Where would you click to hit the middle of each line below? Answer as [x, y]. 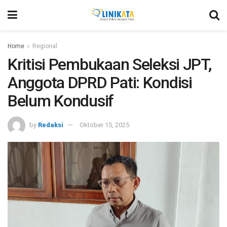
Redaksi [51, 125]
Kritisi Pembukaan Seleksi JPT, [109, 64]
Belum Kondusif [61, 101]
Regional [45, 46]
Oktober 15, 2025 [104, 125]
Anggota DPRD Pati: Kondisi [100, 83]
